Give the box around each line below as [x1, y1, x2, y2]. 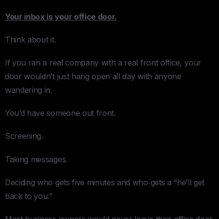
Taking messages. [5, 154, 67, 164]
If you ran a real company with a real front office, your [5, 58, 202, 68]
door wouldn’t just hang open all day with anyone [5, 71, 181, 82]
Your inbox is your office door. [5, 11, 117, 22]
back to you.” [5, 191, 52, 201]
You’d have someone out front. [5, 108, 116, 118]
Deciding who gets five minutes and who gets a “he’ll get [5, 177, 205, 187]
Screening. [5, 131, 43, 141]
